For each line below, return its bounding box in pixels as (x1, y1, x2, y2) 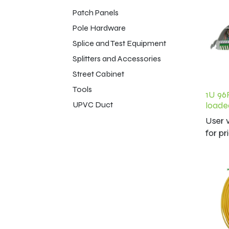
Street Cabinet (73, 69, 124, 79)
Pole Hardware (73, 23, 126, 33)
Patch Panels (73, 8, 119, 17)
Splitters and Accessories (73, 54, 161, 63)
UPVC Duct (73, 100, 113, 109)
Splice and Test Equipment (73, 38, 166, 48)
